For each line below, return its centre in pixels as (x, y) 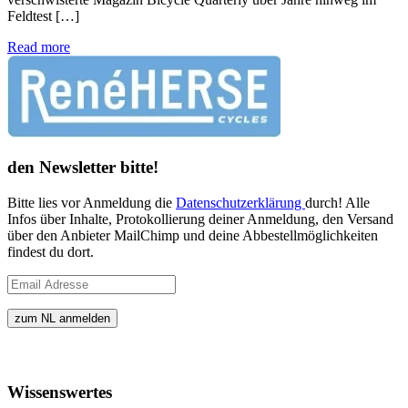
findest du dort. (51, 252)
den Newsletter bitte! (83, 168)
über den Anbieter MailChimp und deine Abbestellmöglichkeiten (193, 236)
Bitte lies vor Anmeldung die (92, 203)
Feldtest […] (43, 15)
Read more (39, 46)
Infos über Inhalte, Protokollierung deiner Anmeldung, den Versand (200, 219)
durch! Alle (337, 203)
